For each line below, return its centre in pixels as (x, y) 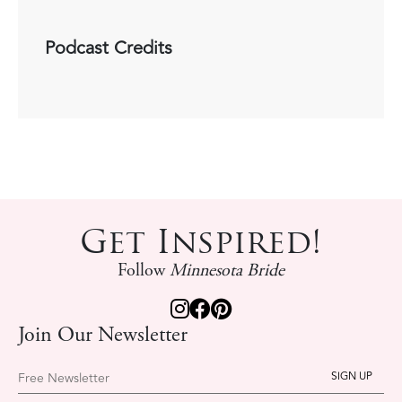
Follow (144, 271)
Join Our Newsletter (103, 336)
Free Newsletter (64, 378)
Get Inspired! (201, 241)
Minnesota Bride (227, 271)
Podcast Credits (109, 48)
